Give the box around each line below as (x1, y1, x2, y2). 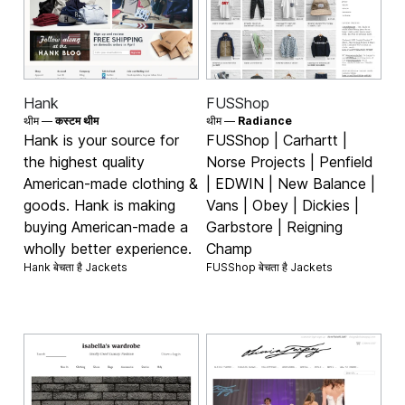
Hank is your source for (24, 131, 180, 150)
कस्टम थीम (55, 114, 99, 128)
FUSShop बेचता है (206, 260, 290, 275)
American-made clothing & (24, 174, 199, 193)
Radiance (238, 114, 292, 128)
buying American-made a (24, 218, 189, 237)
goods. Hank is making (24, 196, 176, 215)
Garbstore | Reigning (206, 218, 343, 237)
